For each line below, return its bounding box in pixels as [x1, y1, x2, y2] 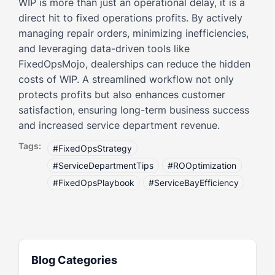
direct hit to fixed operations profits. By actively [18, 11, 242, 24]
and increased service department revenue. [18, 118, 220, 131]
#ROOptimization [168, 160, 236, 171]
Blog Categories [31, 253, 117, 266]
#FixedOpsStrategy [53, 142, 132, 153]
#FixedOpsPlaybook [53, 177, 134, 188]
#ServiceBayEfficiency [149, 177, 239, 188]
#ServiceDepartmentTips [53, 160, 153, 171]
